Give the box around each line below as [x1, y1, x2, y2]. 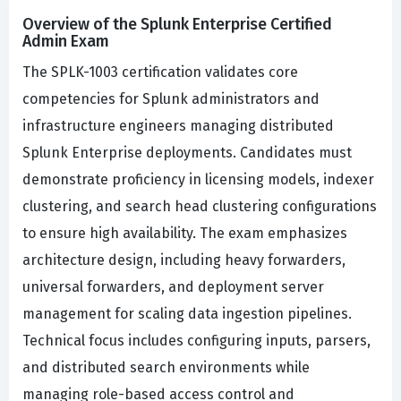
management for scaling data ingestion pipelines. [22, 305, 352, 323]
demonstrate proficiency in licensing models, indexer [22, 171, 374, 189]
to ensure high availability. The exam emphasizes [22, 225, 347, 243]
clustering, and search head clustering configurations [22, 198, 377, 216]
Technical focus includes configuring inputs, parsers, [22, 332, 371, 350]
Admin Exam [22, 31, 109, 52]
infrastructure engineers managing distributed [22, 117, 334, 135]
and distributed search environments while [22, 359, 310, 377]
